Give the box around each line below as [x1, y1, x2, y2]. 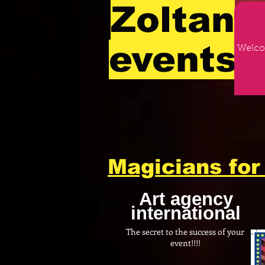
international [131, 203, 241, 224]
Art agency [138, 189, 233, 209]
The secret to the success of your [126, 226, 244, 237]
